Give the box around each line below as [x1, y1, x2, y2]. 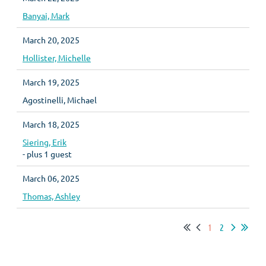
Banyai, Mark [23, 10, 69, 21]
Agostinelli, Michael [23, 94, 97, 105]
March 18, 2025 [23, 119, 80, 129]
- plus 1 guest [23, 148, 72, 159]
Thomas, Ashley [23, 191, 80, 201]
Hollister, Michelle [23, 52, 91, 63]
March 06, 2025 [23, 173, 80, 183]
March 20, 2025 [23, 34, 80, 45]
